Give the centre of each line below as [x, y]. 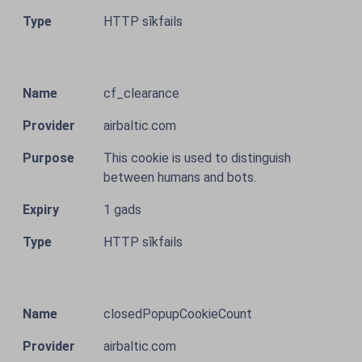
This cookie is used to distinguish [197, 158]
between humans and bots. [180, 177]
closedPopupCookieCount [178, 314]
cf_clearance [141, 93]
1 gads [122, 210]
